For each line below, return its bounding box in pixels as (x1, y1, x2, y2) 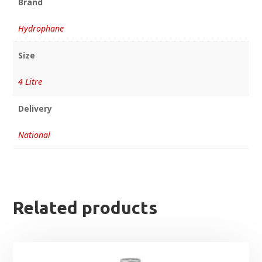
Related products (13, 198, 158, 218)
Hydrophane (18, 23, 64, 35)
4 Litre (18, 76, 42, 88)
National (18, 129, 50, 141)
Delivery (18, 103, 52, 115)
